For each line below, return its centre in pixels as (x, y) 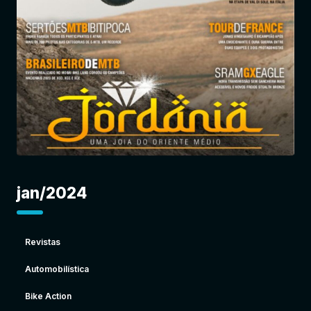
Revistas (43, 242)
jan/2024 (52, 193)
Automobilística (57, 269)
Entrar (201, 40)
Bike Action (48, 296)
